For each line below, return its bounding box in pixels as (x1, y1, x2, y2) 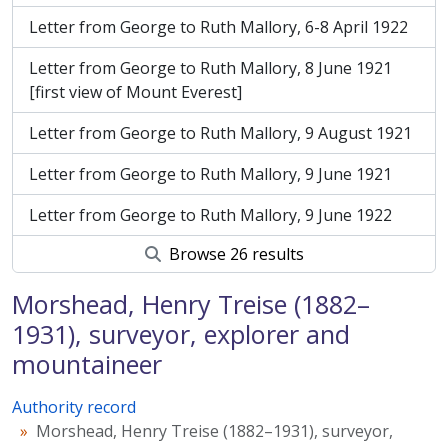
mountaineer (12, 347, 162, 381)
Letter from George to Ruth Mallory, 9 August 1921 (29, 122, 412, 144)
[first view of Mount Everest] (29, 81, 242, 103)
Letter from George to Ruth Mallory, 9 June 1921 (29, 163, 392, 185)
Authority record (12, 396, 136, 418)
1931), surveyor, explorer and (12, 317, 350, 351)
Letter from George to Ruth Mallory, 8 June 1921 (29, 57, 392, 79)
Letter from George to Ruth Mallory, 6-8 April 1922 (29, 16, 408, 38)
